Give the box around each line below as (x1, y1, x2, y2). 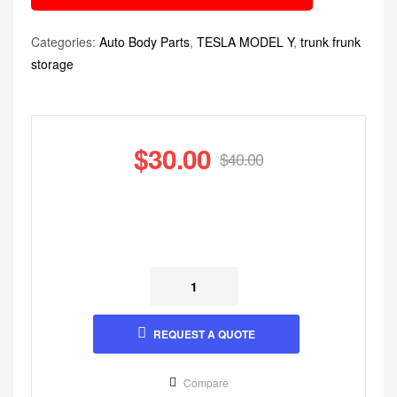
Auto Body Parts (99, 32, 190, 51)
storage (31, 54, 74, 73)
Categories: (31, 32, 99, 51)
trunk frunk (300, 32, 361, 51)
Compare (183, 374, 229, 390)
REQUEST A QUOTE (153, 325, 255, 342)
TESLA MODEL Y (197, 32, 293, 51)
